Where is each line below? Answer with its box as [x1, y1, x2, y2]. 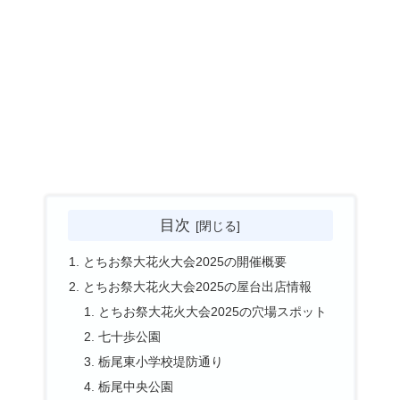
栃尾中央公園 [98, 379, 174, 394]
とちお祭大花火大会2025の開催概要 [82, 254, 287, 270]
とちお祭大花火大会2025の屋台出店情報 [82, 279, 312, 295]
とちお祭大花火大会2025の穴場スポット [98, 304, 328, 320]
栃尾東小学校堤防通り [98, 354, 224, 369]
